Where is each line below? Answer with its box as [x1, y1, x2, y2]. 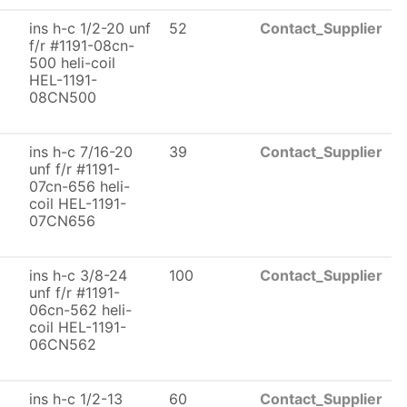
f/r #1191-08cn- [29, 36, 134, 55]
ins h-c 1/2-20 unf [29, 19, 151, 37]
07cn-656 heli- [29, 177, 130, 195]
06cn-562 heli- [29, 301, 132, 319]
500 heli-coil [29, 54, 115, 72]
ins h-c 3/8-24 [29, 266, 127, 284]
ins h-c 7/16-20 [29, 143, 133, 161]
